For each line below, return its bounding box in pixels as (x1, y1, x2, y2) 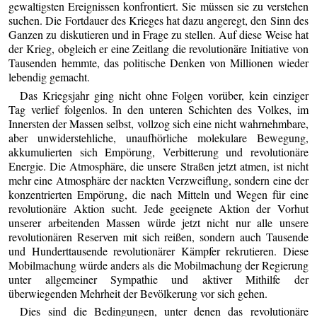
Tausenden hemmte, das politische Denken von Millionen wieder (8, 55, 309, 71)
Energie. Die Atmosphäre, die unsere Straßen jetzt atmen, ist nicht (8, 158, 309, 173)
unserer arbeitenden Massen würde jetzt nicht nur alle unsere (8, 214, 309, 230)
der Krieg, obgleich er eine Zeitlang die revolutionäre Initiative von (8, 41, 309, 57)
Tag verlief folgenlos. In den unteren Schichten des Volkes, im (8, 101, 309, 117)
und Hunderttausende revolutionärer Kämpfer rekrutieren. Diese (8, 243, 309, 258)
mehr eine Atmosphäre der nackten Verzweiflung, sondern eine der (8, 172, 309, 188)
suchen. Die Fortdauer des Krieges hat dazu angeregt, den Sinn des (8, 13, 309, 28)
